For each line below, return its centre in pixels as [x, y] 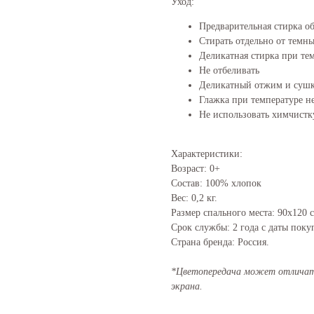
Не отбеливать [229, 70]
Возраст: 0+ [196, 168]
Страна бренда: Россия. [220, 242]
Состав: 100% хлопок [216, 183]
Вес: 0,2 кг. [194, 198]
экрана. [187, 286]
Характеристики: [207, 153]
